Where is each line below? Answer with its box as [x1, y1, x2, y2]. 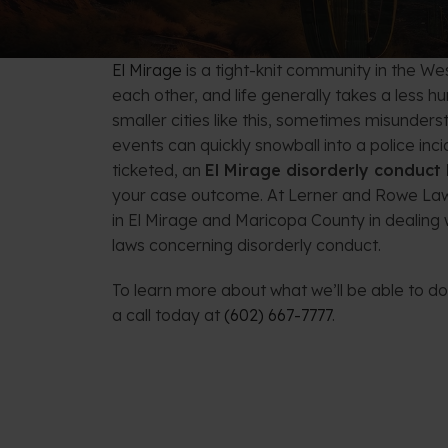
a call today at [112, 305, 224, 325]
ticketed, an [112, 160, 205, 180]
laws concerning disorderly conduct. [112, 235, 381, 255]
